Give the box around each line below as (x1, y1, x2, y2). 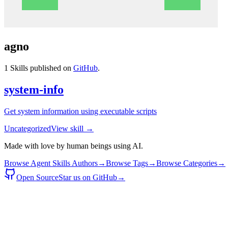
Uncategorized (4, 124, 51, 133)
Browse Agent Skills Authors (4, 158, 98, 167)
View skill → (51, 124, 94, 133)
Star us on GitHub (59, 173, 117, 182)
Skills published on (8, 63, 71, 72)
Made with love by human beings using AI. (4, 141, 143, 150)
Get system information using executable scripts (4, 106, 157, 116)
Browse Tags (106, 158, 148, 167)
